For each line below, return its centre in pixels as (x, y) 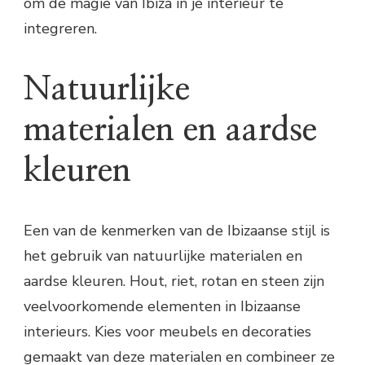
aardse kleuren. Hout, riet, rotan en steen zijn (174, 281)
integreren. (60, 29)
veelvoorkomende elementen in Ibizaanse (162, 306)
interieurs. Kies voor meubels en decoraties (167, 331)
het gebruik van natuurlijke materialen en (163, 255)
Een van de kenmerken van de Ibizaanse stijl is (177, 230)
